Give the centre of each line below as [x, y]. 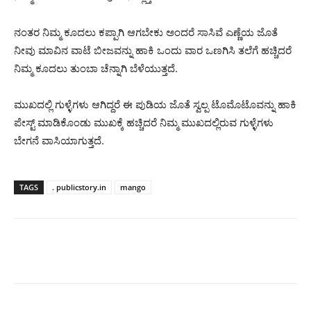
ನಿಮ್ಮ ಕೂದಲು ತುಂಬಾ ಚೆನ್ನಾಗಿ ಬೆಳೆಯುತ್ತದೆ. [96, 69]
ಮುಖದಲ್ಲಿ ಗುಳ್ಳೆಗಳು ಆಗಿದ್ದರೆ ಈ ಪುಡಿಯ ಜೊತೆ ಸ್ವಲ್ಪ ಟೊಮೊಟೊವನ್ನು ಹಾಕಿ [155, 105]
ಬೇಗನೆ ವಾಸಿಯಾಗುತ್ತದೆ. [59, 141]
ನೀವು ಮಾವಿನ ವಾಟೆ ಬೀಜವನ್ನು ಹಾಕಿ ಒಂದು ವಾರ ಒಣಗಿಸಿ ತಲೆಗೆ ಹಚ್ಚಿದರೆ [153, 51]
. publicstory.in [79, 187]
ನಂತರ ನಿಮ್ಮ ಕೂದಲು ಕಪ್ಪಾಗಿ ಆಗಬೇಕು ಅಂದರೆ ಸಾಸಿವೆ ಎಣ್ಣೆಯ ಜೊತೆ [146, 33]
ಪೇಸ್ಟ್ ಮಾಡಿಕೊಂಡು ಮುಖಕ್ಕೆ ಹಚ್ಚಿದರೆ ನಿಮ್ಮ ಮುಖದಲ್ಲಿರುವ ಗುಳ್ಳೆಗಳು [144, 123]
